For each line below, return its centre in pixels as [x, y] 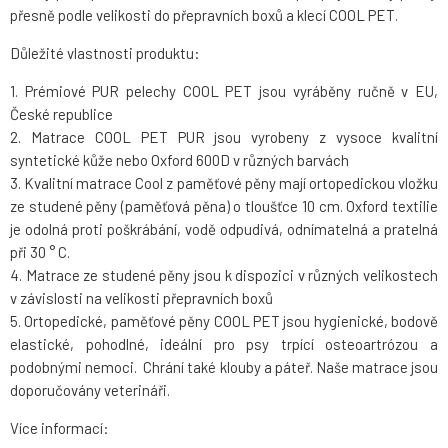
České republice [61, 114]
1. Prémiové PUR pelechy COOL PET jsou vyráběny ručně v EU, [224, 91]
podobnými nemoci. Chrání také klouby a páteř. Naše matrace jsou [224, 367]
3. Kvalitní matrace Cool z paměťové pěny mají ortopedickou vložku [224, 183]
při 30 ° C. [40, 252]
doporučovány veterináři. [90, 390]
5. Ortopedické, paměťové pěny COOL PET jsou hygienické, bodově [224, 321]
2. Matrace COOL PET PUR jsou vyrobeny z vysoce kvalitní [224, 137]
